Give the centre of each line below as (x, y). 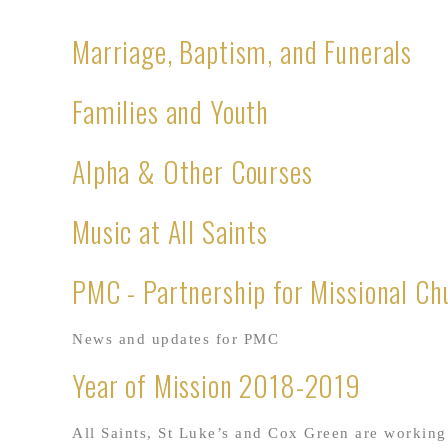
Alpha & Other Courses (192, 171)
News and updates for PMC (175, 339)
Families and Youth (171, 111)
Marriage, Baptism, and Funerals (242, 51)
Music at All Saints (170, 231)
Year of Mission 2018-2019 (216, 385)
